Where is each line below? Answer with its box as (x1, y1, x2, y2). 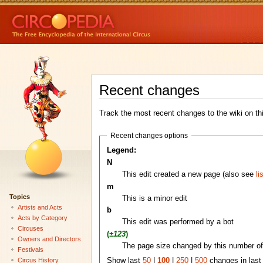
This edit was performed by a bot (122, 218, 234, 227)
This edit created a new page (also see (122, 170, 256, 179)
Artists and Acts (17, 203, 62, 211)
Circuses (17, 224, 43, 232)
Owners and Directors (17, 235, 81, 242)
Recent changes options (110, 131, 188, 140)
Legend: (107, 146, 137, 154)
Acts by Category (17, 214, 68, 221)
